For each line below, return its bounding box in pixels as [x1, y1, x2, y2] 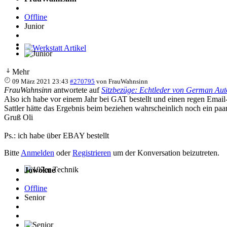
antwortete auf [52, 85, 101, 94]
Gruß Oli [4, 112, 33, 122]
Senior [24, 193, 45, 202]
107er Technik [24, 174, 70, 183]
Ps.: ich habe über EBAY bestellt [4, 131, 109, 140]
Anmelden [21, 148, 54, 157]
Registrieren [72, 148, 111, 157]
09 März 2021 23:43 [12, 77, 69, 85]
